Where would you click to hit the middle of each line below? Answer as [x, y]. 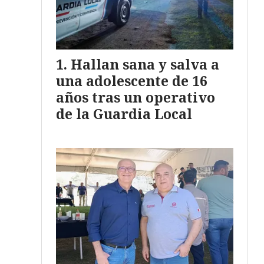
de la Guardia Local [124, 114]
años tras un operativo [136, 98]
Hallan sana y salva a [145, 65]
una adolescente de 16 [132, 81]
